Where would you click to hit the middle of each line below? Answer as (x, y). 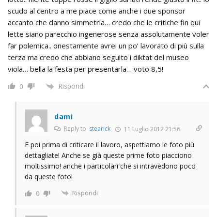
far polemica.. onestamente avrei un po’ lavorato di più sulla (106, 45)
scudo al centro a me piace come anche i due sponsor (97, 10)
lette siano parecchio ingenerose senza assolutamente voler (108, 34)
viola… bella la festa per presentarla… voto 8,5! (85, 69)
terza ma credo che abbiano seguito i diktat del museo (98, 57)
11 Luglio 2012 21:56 (151, 129)
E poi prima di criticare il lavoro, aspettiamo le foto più (109, 144)
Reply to (76, 128)
